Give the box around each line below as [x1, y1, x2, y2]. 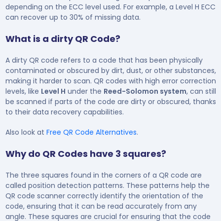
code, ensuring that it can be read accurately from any [5, 201, 197, 211]
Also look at [5, 127, 46, 137]
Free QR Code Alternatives [46, 127, 137, 137]
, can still [186, 86, 216, 96]
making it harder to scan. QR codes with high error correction [5, 75, 216, 86]
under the [65, 86, 104, 96]
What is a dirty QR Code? [5, 32, 120, 45]
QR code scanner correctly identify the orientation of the [5, 190, 203, 201]
